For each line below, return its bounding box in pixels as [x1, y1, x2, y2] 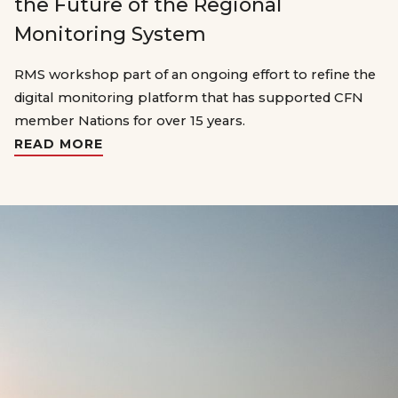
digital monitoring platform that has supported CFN [14, 89, 363, 106]
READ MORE [14, 135, 103, 152]
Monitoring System [14, 21, 206, 46]
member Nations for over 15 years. [14, 112, 245, 129]
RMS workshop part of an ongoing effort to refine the [14, 66, 376, 83]
